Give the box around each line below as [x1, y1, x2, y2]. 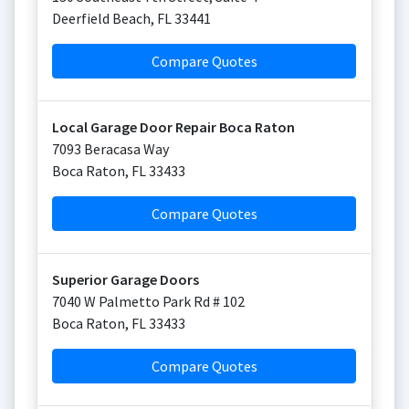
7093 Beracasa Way [52, 140, 169, 158]
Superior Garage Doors [52, 270, 199, 288]
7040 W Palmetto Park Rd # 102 [52, 292, 245, 310]
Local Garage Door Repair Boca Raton [52, 118, 295, 136]
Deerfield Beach [52, 9, 151, 27]
